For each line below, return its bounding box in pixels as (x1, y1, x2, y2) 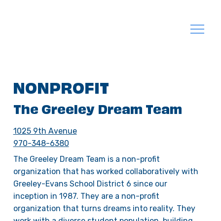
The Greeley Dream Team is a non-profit (13, 154, 160, 164)
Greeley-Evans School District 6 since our (13, 179, 167, 188)
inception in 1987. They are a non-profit (13, 191, 159, 201)
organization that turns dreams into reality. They (13, 203, 195, 213)
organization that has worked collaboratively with (13, 166, 198, 176)
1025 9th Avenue (13, 126, 77, 136)
